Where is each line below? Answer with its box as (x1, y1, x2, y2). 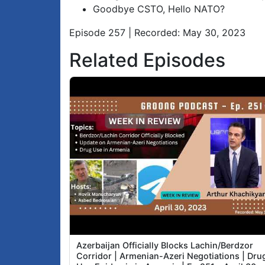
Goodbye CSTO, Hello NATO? (93, 3, 225, 15)
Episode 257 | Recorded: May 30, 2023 (69, 27, 245, 39)
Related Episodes (69, 49, 225, 72)
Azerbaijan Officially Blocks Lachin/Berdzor (76, 240, 254, 251)
